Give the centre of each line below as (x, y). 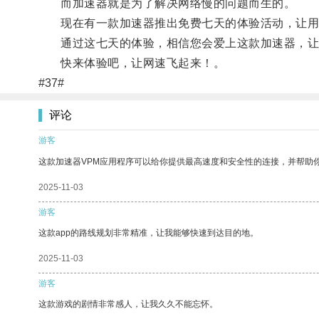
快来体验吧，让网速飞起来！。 (132, 63)
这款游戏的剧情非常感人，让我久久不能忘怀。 (128, 304)
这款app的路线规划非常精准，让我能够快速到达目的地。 (148, 232)
